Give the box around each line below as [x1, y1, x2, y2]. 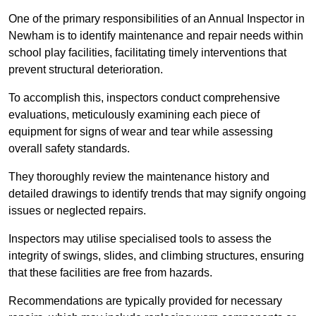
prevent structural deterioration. [8, 63, 163, 76]
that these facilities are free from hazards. [8, 267, 212, 279]
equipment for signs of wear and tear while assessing [8, 126, 273, 138]
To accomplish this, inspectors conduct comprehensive [8, 92, 280, 104]
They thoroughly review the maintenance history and [8, 171, 269, 183]
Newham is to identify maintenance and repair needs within [8, 30, 303, 42]
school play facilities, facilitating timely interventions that [8, 47, 286, 59]
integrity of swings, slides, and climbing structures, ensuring [8, 250, 304, 262]
